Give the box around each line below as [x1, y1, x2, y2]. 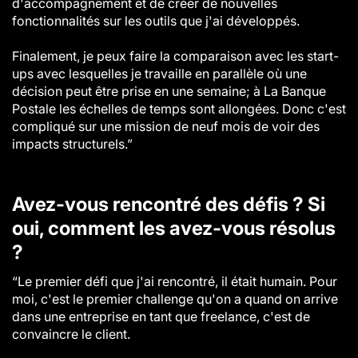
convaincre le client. [12, 326, 130, 342]
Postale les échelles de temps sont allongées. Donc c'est [12, 101, 346, 117]
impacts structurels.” [12, 136, 133, 152]
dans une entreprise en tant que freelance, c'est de [12, 308, 310, 324]
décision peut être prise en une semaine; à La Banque [12, 83, 326, 99]
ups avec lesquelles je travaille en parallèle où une [12, 66, 307, 82]
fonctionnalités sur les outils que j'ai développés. [12, 13, 300, 29]
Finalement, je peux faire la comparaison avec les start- [12, 48, 339, 64]
